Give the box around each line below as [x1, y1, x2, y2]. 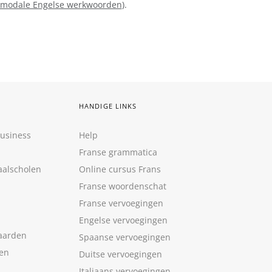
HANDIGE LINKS [79, 101, 137, 110]
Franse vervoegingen [79, 197, 163, 209]
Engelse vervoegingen [79, 214, 168, 226]
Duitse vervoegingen [79, 248, 162, 260]
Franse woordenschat [79, 180, 166, 192]
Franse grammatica [79, 146, 157, 158]
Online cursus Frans [79, 163, 161, 175]
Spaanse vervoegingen [79, 231, 171, 243]
